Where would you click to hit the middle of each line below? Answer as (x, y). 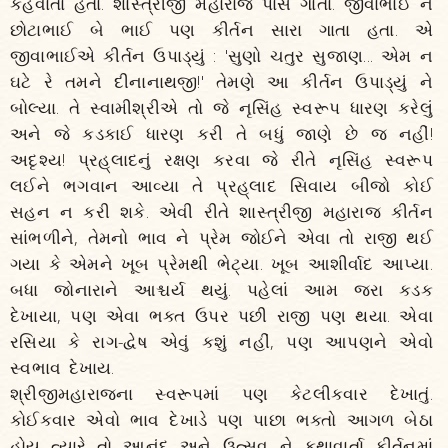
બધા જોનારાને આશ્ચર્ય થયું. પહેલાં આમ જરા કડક (221, 289)
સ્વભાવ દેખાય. (62, 367)
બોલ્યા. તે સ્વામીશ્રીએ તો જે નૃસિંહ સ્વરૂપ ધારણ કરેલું (221, 107)
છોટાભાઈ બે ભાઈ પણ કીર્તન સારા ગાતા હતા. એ (221, 29)
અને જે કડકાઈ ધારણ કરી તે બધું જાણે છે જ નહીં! (221, 133)
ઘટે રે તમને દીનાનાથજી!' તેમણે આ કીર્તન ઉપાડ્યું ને (221, 81)
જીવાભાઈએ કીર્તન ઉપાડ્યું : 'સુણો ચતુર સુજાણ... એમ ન (221, 55)
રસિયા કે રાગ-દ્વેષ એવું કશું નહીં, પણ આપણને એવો (221, 341)
